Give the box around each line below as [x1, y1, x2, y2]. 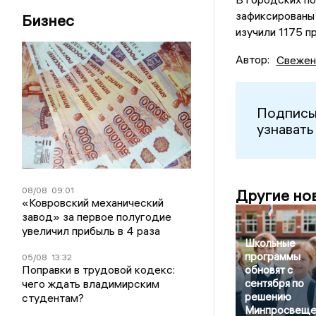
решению [244, 290, 291, 304]
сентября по [244, 276, 304, 291]
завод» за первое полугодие [22, 209, 172, 224]
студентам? [22, 291, 85, 305]
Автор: [235, 52, 269, 67]
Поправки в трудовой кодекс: [22, 262, 176, 276]
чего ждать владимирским [22, 276, 160, 291]
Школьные [244, 236, 296, 250]
